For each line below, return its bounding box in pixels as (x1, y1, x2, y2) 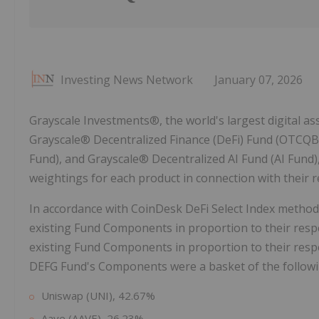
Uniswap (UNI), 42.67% (41, 288, 155, 303)
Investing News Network (61, 72, 193, 88)
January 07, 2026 (214, 72, 303, 88)
